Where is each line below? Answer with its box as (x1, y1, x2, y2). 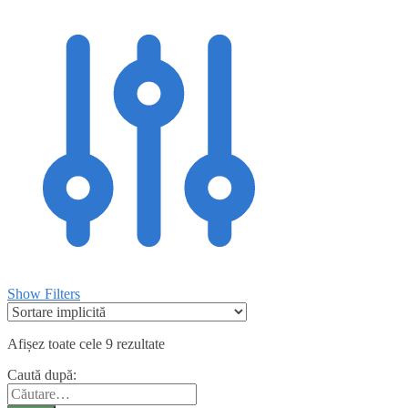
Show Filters (7, 285, 80, 301)
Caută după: (7, 366, 76, 382)
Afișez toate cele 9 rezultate (7, 335, 165, 352)
